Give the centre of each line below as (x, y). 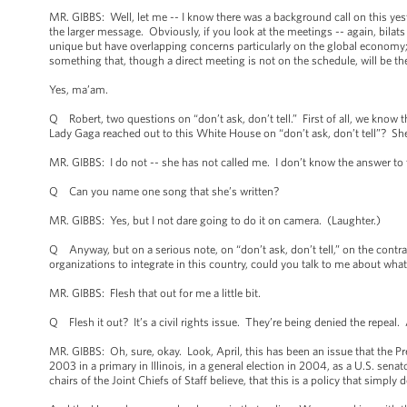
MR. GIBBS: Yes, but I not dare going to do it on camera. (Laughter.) (216, 220)
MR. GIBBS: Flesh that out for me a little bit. (156, 293)
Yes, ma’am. (79, 89)
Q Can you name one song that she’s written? (164, 191)
